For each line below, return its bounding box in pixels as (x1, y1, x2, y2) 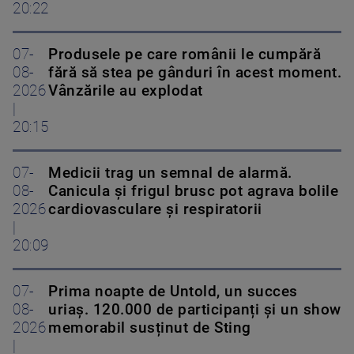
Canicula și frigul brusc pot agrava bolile (48, 183, 338, 201)
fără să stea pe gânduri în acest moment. (48, 64, 341, 82)
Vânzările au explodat (48, 82, 203, 100)
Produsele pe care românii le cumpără (48, 46, 321, 64)
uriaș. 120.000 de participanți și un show (48, 301, 341, 319)
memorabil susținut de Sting (48, 319, 251, 337)
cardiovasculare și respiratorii (48, 201, 262, 219)
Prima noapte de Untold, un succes (48, 283, 298, 301)
